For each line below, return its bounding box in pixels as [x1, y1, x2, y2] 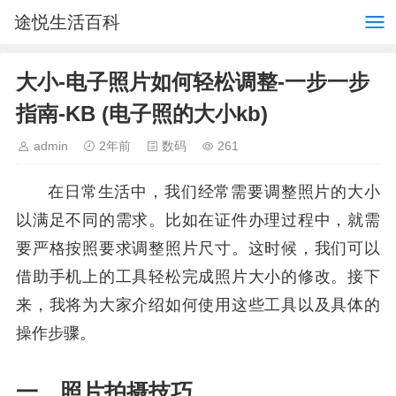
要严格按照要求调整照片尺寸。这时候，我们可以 [16, 240, 380, 257]
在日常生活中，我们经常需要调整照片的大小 [48, 183, 380, 201]
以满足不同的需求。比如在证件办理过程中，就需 [16, 211, 380, 229]
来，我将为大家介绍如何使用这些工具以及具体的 [16, 296, 380, 314]
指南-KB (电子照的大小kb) [16, 102, 268, 126]
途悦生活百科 [14, 12, 120, 32]
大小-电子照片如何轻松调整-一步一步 [16, 70, 369, 94]
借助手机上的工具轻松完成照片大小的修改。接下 [16, 268, 380, 286]
